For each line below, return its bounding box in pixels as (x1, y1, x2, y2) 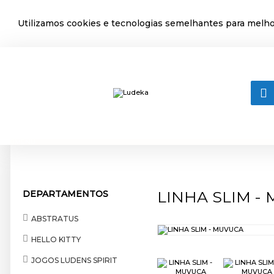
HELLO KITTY (31, 234, 81, 244)
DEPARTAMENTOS (23, 188, 108, 199)
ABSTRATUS (31, 213, 78, 223)
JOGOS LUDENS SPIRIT (31, 255, 117, 265)
